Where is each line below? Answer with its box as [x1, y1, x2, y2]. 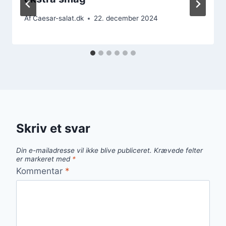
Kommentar [16, 165, 65, 176]
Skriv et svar [16, 121, 90, 136]
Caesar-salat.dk [33, 14, 84, 23]
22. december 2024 [94, 14, 158, 23]
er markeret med [16, 155, 72, 163]
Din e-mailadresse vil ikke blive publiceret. [16, 146, 152, 155]
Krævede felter [154, 146, 203, 155]
